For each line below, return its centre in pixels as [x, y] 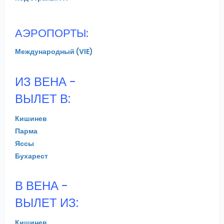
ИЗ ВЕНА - [45, 81]
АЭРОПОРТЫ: [52, 33]
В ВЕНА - [41, 185]
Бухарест [31, 156]
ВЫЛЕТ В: [43, 98]
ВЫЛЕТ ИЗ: [47, 202]
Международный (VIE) [54, 51]
